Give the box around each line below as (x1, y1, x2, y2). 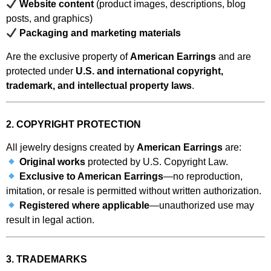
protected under (6, 65, 76, 76)
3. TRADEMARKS (6, 253, 87, 264)
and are (216, 51, 251, 62)
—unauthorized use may (149, 200, 255, 211)
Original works (19, 157, 86, 168)
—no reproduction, (163, 171, 243, 182)
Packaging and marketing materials (19, 28, 181, 39)
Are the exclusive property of (6, 51, 130, 62)
